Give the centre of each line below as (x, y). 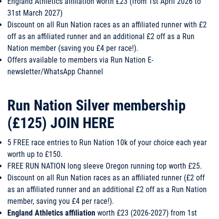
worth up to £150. (35, 154)
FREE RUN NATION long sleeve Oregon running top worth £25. (105, 166)
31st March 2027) (35, 13)
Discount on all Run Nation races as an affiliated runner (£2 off (106, 178)
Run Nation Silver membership (97, 105)
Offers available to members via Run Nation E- (80, 60)
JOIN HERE (82, 123)
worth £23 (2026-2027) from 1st (146, 213)
